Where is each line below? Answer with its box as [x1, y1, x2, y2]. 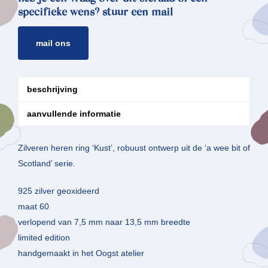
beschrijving [27, 84, 78, 95]
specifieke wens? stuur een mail [18, 8, 173, 19]
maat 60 [18, 202, 49, 212]
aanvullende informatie [27, 109, 121, 119]
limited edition [18, 233, 70, 243]
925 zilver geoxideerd [18, 186, 99, 196]
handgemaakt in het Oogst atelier [18, 248, 144, 258]
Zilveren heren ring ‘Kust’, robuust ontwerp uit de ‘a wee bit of [18, 143, 250, 153]
